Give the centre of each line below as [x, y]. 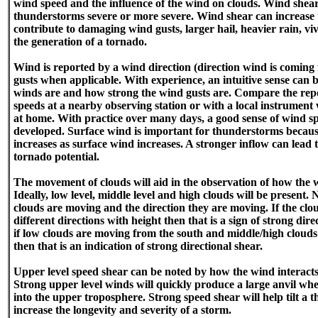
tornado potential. [56, 157]
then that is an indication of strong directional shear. [138, 246]
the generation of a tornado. [80, 42]
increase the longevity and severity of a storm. [122, 310]
